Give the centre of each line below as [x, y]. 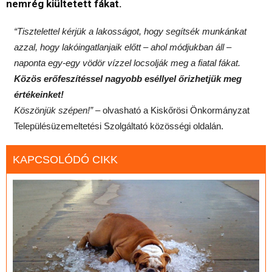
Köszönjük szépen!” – [57, 110]
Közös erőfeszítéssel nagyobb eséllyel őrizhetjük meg [127, 78]
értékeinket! [39, 94]
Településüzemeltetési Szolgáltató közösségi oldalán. [118, 126]
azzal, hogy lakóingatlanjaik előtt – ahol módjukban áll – [122, 47]
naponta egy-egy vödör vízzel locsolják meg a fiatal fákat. [127, 63]
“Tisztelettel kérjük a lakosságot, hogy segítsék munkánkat [130, 31]
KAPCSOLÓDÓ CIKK [65, 159]
